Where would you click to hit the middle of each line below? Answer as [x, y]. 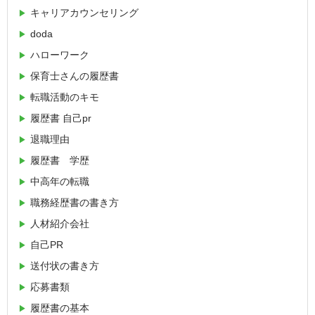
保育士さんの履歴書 [75, 76]
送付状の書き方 [65, 265]
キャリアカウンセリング [84, 12]
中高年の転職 [60, 181]
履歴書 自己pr [61, 118]
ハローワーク [60, 54]
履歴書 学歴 [60, 160]
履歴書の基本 [60, 308]
